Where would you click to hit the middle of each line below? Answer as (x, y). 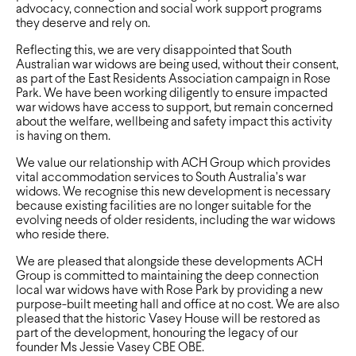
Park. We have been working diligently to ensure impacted (172, 94)
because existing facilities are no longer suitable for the (164, 207)
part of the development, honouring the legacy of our (157, 334)
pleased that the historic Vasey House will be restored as (168, 319)
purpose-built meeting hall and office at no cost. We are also (178, 305)
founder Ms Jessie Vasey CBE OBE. (110, 348)
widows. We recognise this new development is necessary (173, 192)
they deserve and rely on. (83, 24)
